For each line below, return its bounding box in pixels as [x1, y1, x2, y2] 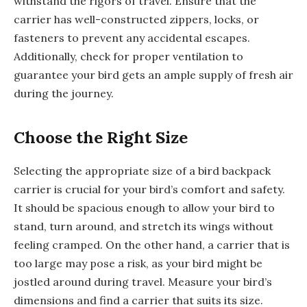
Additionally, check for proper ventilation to [14, 49, 243, 64]
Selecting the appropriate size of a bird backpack [14, 163, 271, 177]
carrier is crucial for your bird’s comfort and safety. [14, 182, 285, 196]
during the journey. [14, 86, 114, 101]
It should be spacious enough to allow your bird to [14, 200, 275, 214]
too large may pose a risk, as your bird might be [14, 256, 262, 270]
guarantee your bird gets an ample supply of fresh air [14, 68, 293, 82]
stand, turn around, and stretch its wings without [14, 219, 273, 233]
